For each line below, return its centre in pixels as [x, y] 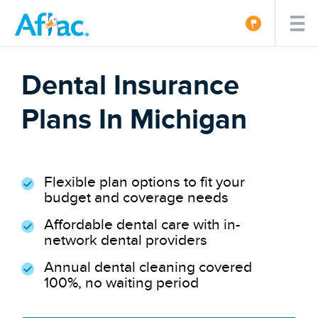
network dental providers [126, 240]
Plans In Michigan [135, 119]
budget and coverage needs [137, 197]
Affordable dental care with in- [142, 224]
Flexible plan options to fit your [145, 182]
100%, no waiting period [122, 283]
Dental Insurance [131, 85]
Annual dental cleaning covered [148, 267]
